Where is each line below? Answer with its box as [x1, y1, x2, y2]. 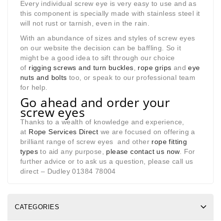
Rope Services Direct [29, 128, 99, 136]
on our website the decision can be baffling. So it [20, 44, 181, 52]
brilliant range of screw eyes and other [20, 138, 152, 146]
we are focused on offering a [98, 128, 195, 136]
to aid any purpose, [38, 147, 107, 156]
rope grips [138, 64, 172, 72]
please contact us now [106, 147, 180, 156]
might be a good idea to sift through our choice [20, 54, 175, 62]
